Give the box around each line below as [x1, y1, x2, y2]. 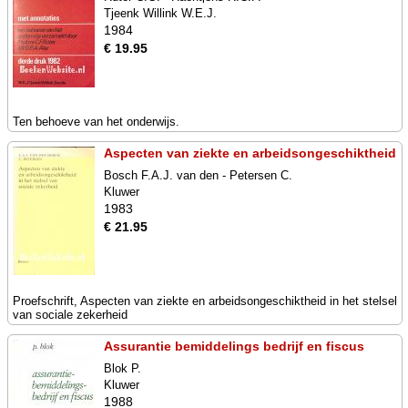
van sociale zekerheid [13, 308, 127, 321]
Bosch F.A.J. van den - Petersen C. [104, 168, 292, 182]
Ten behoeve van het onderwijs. [13, 115, 179, 128]
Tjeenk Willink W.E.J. [104, 6, 217, 20]
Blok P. [104, 362, 141, 375]
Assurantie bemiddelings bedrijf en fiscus [104, 339, 364, 353]
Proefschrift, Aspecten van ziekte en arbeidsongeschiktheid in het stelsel [13, 294, 397, 308]
